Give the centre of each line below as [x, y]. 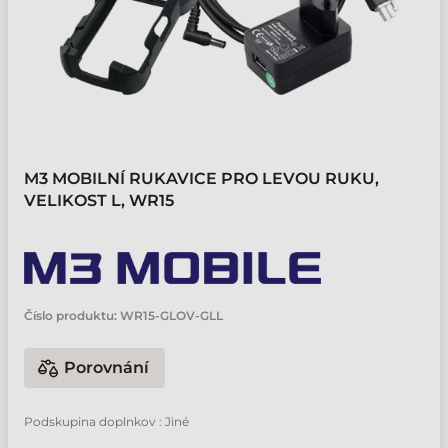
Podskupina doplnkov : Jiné [106, 421]
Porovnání [106, 367]
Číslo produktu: [70, 315]
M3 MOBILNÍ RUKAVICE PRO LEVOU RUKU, [201, 178]
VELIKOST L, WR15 [99, 200]
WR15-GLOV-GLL [171, 315]
